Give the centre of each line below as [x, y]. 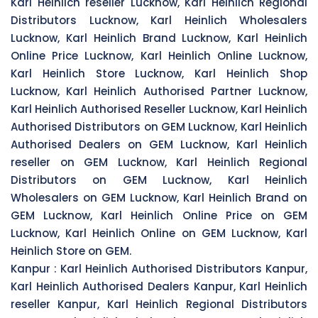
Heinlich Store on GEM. [71, 251]
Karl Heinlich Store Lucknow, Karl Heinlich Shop [159, 73]
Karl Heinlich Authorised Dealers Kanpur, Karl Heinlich [159, 286]
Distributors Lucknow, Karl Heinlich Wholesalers [159, 20]
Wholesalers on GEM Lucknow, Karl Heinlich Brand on [159, 197]
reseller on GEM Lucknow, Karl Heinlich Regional [159, 162]
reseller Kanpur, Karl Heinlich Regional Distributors [159, 304]
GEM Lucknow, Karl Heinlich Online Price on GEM [159, 215]
